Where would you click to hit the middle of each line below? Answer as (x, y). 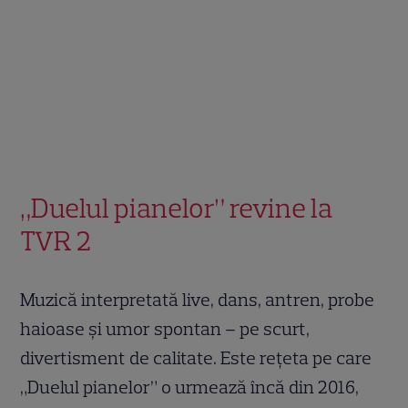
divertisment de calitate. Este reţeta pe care (196, 358)
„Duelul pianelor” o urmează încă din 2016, (190, 388)
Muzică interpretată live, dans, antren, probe (198, 300)
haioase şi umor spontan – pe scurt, (165, 329)
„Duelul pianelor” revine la (177, 209)
